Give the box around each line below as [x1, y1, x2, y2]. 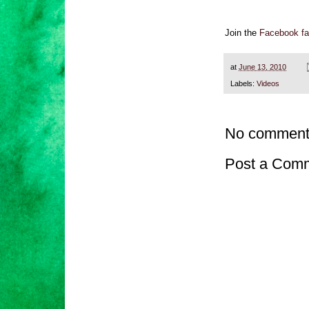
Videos [257, 79, 279, 88]
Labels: [230, 79, 257, 88]
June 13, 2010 [239, 62, 286, 71]
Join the [225, 28, 259, 39]
